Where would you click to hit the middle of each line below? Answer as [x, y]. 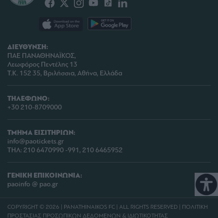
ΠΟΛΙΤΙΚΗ [195, 207]
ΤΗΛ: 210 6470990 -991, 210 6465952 [65, 150]
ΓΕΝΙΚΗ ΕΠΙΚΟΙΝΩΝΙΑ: [45, 176]
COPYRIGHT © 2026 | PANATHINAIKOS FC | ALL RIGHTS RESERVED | [95, 207]
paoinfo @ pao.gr [33, 184]
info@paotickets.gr [36, 142]
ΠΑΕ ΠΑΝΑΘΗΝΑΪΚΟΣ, [42, 56]
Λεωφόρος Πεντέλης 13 [42, 65]
